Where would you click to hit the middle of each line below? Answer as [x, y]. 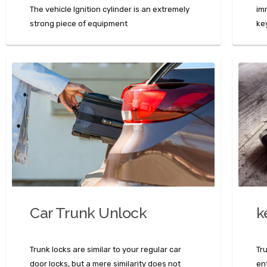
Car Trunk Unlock [88, 213]
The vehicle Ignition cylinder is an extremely [110, 10]
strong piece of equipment [79, 24]
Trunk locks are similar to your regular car [105, 250]
